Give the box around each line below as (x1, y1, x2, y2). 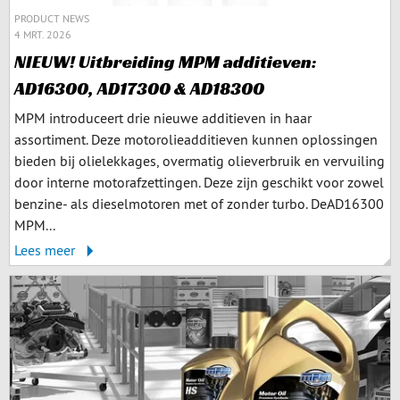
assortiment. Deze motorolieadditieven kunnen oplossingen (14, 129, 378, 148)
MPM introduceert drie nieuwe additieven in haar (14, 108, 312, 127)
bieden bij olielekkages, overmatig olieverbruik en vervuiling (14, 151, 385, 170)
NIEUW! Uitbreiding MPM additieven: (14, 49, 317, 73)
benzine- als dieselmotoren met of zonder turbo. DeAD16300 (14, 194, 384, 212)
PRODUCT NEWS (14, 11, 89, 25)
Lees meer (14, 240, 79, 259)
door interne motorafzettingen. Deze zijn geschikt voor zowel (14, 172, 384, 191)
